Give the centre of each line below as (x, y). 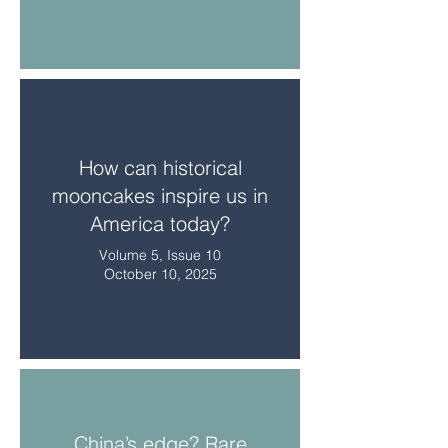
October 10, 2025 (160, 274)
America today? (160, 223)
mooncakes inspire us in (160, 195)
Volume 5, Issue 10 (160, 255)
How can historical (160, 167)
